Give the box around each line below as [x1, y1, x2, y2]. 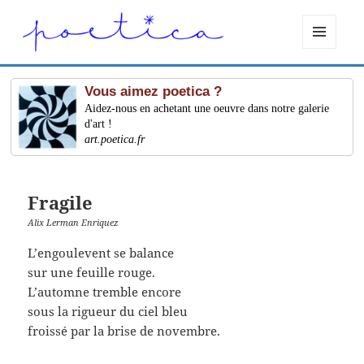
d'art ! [84, 118, 113, 131]
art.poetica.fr [84, 133, 145, 146]
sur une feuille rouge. [28, 263, 156, 280]
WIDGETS [302, 75, 349, 89]
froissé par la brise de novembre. [28, 322, 221, 339]
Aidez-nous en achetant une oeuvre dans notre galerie [84, 102, 330, 115]
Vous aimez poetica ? [84, 84, 223, 100]
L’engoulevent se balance [28, 244, 175, 261]
